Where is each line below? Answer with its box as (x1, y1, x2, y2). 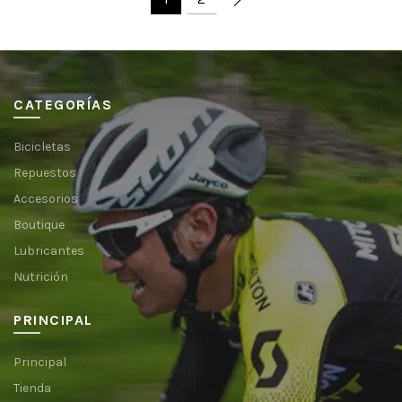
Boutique (13, 216, 65, 232)
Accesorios (13, 190, 78, 206)
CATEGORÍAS (13, 95, 112, 113)
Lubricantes (13, 242, 84, 258)
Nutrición (13, 268, 68, 284)
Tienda (13, 380, 51, 396)
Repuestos (13, 164, 76, 180)
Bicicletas (13, 138, 71, 154)
